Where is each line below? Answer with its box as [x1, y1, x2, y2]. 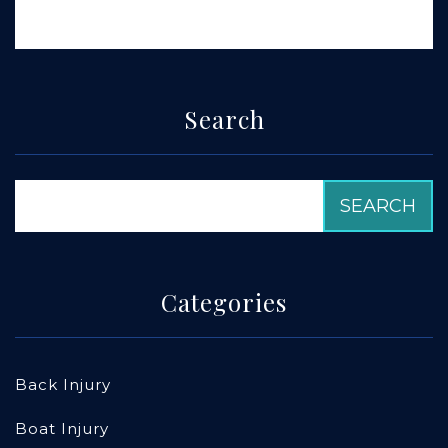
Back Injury [15, 375, 111, 395]
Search [183, 103, 265, 136]
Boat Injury [15, 419, 109, 439]
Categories [161, 286, 287, 319]
